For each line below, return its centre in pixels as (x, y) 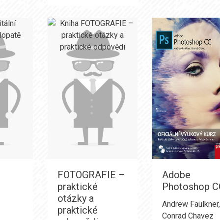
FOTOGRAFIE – (91, 175)
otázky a (75, 198)
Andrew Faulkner (191, 204)
